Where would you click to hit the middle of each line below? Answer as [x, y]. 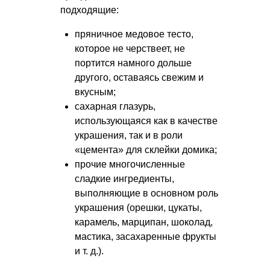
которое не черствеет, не [130, 49]
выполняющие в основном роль [146, 193]
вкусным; [95, 92]
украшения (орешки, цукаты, [138, 208]
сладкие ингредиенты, [124, 179]
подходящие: [89, 10]
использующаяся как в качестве [146, 121]
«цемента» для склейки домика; [146, 150]
